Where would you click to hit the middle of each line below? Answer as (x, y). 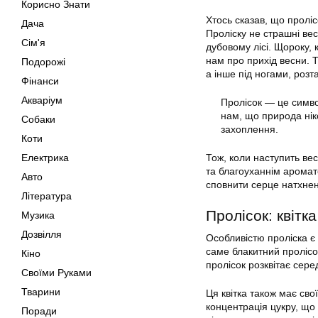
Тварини (41, 292)
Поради (39, 311)
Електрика (45, 158)
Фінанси (40, 81)
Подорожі (43, 62)
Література (46, 196)
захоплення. (250, 130)
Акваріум (42, 100)
